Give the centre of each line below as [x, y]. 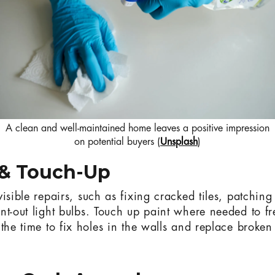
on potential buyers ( [117, 142]
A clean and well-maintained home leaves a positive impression [137, 129]
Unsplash [179, 142]
